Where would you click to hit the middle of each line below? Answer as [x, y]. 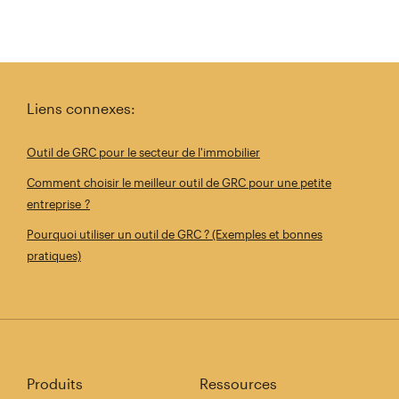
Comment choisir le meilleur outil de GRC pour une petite [179, 183]
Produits [55, 384]
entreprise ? [58, 204]
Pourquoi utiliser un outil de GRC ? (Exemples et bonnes [175, 235]
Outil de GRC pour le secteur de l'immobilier [143, 153]
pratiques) [54, 256]
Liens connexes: [81, 109]
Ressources [238, 384]
